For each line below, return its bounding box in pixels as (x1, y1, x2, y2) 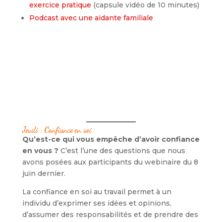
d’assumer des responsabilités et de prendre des (22, 210, 198, 220)
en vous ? (22, 146, 58, 156)
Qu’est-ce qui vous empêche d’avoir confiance (22, 135, 200, 144)
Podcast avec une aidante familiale (29, 13, 153, 23)
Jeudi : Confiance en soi (22, 125, 94, 135)
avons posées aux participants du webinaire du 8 (22, 158, 198, 167)
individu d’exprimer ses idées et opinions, (22, 199, 171, 208)
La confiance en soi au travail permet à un (22, 187, 171, 197)
